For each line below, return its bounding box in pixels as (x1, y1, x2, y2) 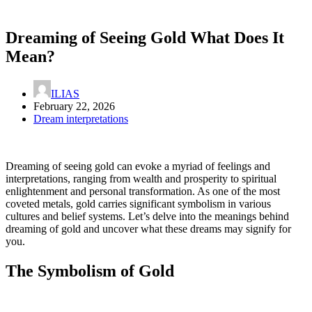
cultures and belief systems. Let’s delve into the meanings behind (6, 210, 289, 222)
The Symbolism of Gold (6, 261, 174, 280)
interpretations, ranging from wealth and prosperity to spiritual (6, 172, 276, 185)
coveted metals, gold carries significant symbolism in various (6, 197, 271, 210)
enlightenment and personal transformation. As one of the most (6, 185, 280, 197)
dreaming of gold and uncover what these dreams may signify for (6, 222, 291, 235)
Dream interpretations (33, 112, 128, 125)
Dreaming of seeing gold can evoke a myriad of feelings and (6, 159, 270, 172)
